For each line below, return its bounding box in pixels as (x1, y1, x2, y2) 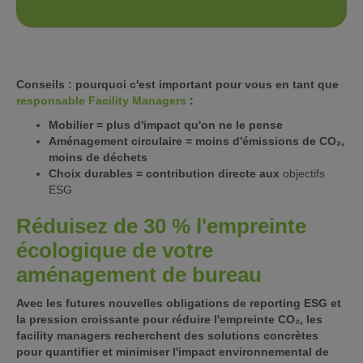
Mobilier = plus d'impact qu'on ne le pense (49, 117, 283, 131)
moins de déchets (49, 150, 147, 164)
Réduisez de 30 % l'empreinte (16, 213, 306, 238)
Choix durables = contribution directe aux (49, 166, 283, 180)
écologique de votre (16, 237, 213, 263)
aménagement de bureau (16, 262, 262, 287)
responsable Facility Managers (16, 93, 186, 107)
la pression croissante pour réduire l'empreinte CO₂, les (16, 312, 322, 326)
